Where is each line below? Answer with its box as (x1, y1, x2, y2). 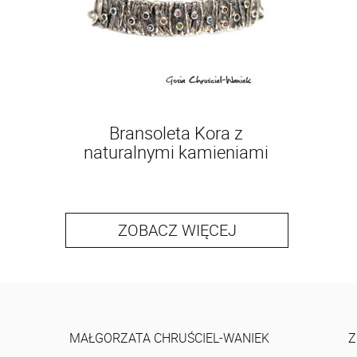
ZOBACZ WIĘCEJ (117, 219, 237, 241)
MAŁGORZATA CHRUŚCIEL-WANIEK (69, 329, 269, 347)
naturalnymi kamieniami (84, 140, 269, 163)
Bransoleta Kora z (109, 121, 243, 144)
